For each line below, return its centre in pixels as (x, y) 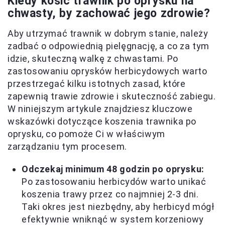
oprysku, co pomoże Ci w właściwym (86, 134)
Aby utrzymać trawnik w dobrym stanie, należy (108, 33)
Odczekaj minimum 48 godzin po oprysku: (113, 169)
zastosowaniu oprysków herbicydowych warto (107, 71)
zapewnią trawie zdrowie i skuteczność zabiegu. (112, 96)
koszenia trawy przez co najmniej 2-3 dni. (110, 194)
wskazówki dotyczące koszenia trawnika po (102, 121)
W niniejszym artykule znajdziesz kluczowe (100, 109)
